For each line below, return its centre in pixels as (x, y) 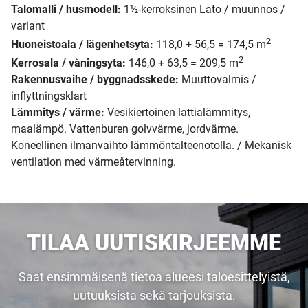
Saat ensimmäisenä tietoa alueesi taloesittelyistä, (154, 277)
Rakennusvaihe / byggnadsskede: (95, 80)
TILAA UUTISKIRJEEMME (154, 243)
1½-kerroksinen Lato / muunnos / (203, 9)
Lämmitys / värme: (58, 113)
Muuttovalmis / (218, 80)
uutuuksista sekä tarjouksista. (154, 296)
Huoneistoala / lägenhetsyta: (82, 45)
